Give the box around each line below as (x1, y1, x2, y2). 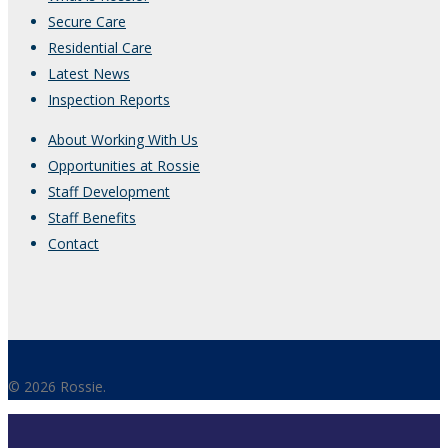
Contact (48, 234, 99, 254)
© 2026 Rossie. (8, 377, 106, 397)
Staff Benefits (48, 208, 136, 228)
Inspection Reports (48, 90, 170, 110)
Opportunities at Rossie (48, 156, 200, 176)
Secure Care (48, 12, 126, 32)
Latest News (48, 64, 130, 84)
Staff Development (48, 182, 170, 202)
